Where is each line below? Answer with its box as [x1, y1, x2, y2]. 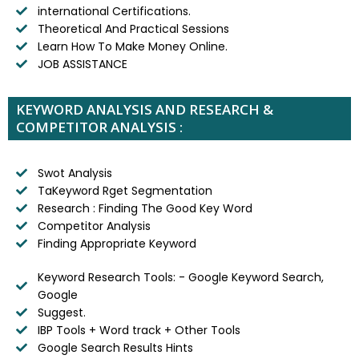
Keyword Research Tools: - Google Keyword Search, [37, 268, 324, 285]
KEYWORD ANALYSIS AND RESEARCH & [16, 99, 273, 119]
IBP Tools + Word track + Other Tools [37, 321, 240, 338]
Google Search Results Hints [37, 339, 193, 356]
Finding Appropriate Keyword [37, 235, 196, 252]
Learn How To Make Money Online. [37, 38, 228, 54]
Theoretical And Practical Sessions [37, 20, 229, 37]
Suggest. [37, 304, 86, 321]
